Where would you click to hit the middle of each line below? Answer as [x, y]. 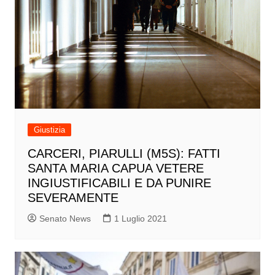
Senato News [65, 218]
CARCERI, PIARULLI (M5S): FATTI [124, 153]
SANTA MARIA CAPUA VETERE [115, 168]
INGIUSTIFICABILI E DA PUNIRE [119, 183]
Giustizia [49, 130]
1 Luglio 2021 [140, 218]
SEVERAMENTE [73, 197]
